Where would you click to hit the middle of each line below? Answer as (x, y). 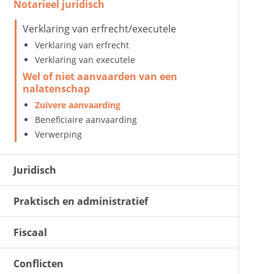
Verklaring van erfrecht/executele (99, 29)
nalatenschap (56, 89)
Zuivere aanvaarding (78, 105)
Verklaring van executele (85, 60)
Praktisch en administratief (81, 201)
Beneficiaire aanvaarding (86, 120)
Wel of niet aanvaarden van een (100, 76)
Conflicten (39, 264)
